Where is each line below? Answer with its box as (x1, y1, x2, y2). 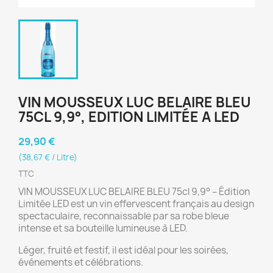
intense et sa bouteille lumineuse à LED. (18, 222, 188, 235)
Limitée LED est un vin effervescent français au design (18, 197, 254, 210)
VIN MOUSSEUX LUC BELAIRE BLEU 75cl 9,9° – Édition (18, 185, 250, 198)
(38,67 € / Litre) (18, 152, 77, 163)
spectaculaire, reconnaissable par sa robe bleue (18, 210, 229, 222)
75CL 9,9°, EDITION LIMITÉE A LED (18, 108, 239, 126)
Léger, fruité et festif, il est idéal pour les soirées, (18, 244, 229, 257)
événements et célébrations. (18, 256, 143, 269)
